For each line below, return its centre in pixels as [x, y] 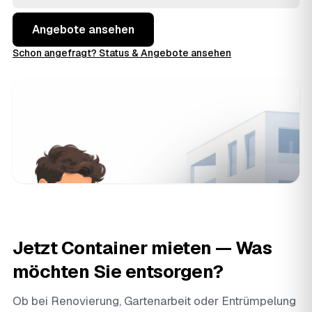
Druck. [30, 9]
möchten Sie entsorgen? [118, 272]
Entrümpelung [259, 301]
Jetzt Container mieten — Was [142, 248]
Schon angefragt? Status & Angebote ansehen [122, 53]
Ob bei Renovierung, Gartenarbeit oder [117, 301]
